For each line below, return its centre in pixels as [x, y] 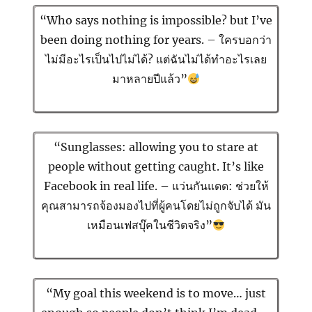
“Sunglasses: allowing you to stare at [156, 147]
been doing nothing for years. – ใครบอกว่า [156, 40]
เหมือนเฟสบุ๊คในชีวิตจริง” [149, 225]
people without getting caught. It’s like [156, 167]
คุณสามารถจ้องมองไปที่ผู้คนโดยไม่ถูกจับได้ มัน [156, 206]
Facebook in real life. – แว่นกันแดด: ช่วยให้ [156, 186]
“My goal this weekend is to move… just [156, 294]
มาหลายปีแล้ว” [149, 79]
